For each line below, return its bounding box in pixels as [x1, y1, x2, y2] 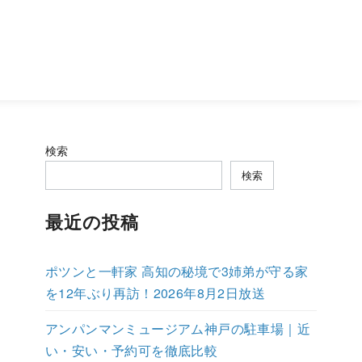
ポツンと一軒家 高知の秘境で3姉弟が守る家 [45, 262, 309, 281]
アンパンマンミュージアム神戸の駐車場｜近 [45, 319, 310, 339]
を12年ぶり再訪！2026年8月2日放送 [45, 284, 265, 303]
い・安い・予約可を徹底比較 [45, 341, 218, 360]
